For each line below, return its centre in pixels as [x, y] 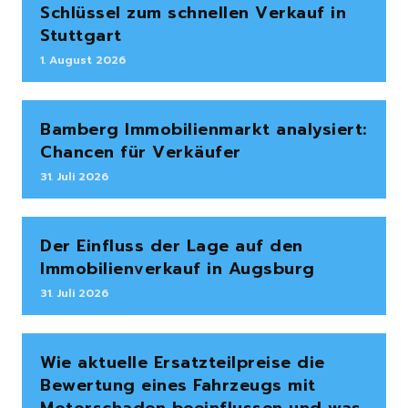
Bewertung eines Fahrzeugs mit [178, 386]
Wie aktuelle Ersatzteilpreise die [183, 363]
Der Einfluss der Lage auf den [172, 246]
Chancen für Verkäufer [141, 153]
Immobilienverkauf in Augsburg [178, 269]
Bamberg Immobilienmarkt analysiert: [204, 130]
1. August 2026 [83, 61]
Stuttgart [81, 36]
